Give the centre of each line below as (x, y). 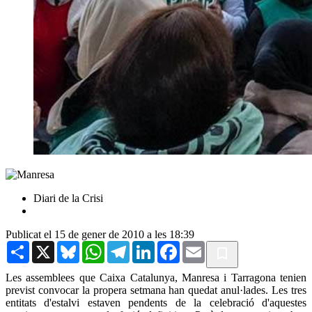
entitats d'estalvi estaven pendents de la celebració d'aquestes (156, 302)
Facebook (201, 246)
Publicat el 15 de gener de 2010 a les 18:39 (100, 234)
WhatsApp (128, 246)
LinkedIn (175, 246)
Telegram (150, 246)
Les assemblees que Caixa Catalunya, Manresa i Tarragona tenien (156, 277)
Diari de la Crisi (68, 198)
